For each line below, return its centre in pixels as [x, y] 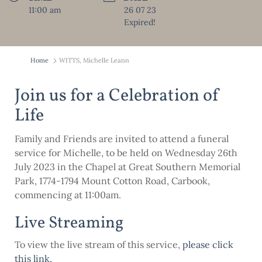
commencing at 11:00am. [68, 194]
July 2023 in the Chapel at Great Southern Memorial [127, 166]
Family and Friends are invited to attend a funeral [122, 138]
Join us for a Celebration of [117, 96]
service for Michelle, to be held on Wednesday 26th [126, 152]
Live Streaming [69, 223]
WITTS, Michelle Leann [94, 60]
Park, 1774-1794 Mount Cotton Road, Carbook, [112, 180]
